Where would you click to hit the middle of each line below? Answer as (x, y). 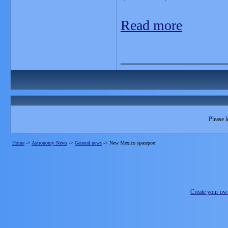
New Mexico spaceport (133, 143)
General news (88, 143)
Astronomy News (49, 143)
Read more (151, 25)
